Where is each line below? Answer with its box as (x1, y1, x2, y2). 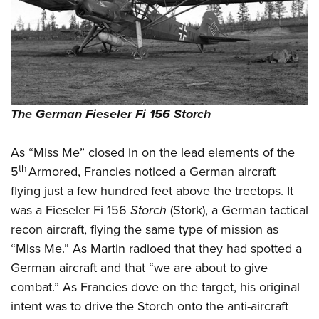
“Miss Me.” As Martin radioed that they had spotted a (11, 239, 302, 258)
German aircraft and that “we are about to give (11, 258, 268, 278)
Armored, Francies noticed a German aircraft (28, 162, 276, 182)
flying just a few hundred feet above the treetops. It (11, 182, 293, 201)
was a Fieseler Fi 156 (11, 201, 130, 220)
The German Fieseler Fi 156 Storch (11, 105, 211, 124)
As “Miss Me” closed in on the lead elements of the (11, 143, 295, 162)
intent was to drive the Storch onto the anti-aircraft (11, 297, 288, 316)
